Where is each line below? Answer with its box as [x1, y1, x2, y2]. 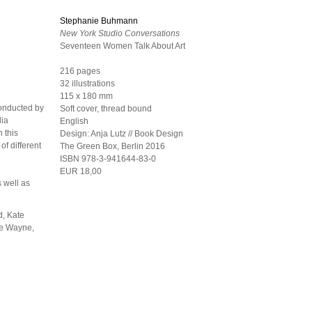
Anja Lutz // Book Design [91, 129, 183, 139]
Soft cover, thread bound [60, 104, 152, 114]
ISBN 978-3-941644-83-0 [60, 154, 156, 164]
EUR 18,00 [60, 166, 102, 176]
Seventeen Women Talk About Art [60, 41, 185, 51]
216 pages [60, 66, 100, 76]
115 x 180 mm [60, 91, 113, 101]
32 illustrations [60, 79, 115, 88]
